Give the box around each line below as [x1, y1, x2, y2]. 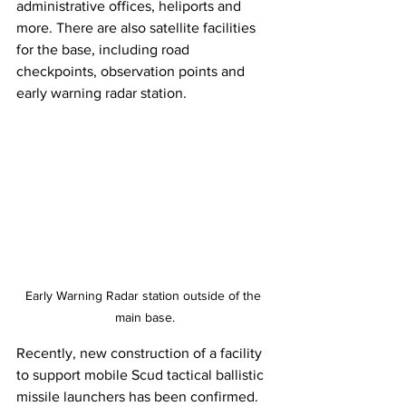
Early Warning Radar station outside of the [25, 288, 265, 304]
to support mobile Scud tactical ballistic [16, 367, 267, 383]
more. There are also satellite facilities [16, 19, 259, 35]
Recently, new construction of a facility [16, 345, 266, 362]
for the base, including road [16, 41, 193, 57]
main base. [115, 310, 175, 325]
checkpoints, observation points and [16, 63, 248, 79]
